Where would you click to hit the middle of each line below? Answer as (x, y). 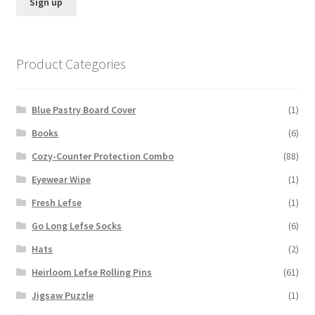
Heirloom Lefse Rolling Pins (92, 272)
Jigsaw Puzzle (63, 296)
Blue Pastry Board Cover (84, 110)
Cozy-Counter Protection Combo (103, 156)
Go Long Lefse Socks (77, 226)
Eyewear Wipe (62, 180)
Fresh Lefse (57, 203)
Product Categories (71, 63)
